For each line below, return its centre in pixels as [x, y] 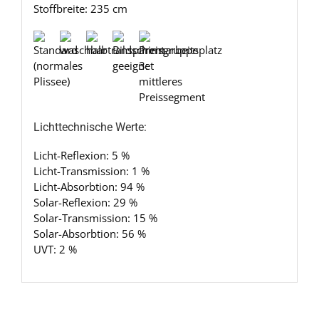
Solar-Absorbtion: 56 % [89, 233]
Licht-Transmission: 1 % [91, 171]
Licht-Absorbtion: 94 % [89, 186]
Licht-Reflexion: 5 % [81, 155]
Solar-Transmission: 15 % [95, 218]
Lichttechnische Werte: [90, 127]
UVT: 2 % [55, 249]
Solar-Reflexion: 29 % [85, 202]
